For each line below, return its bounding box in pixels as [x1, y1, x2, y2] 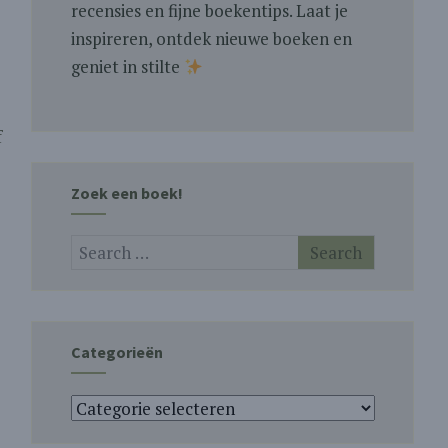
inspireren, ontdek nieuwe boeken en [70, 27, 352, 50]
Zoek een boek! [70, 183, 183, 203]
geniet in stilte [70, 55, 184, 78]
